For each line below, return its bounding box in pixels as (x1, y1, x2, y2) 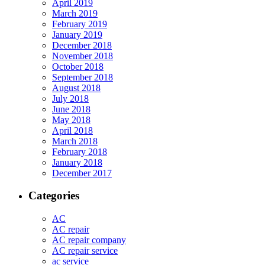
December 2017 (52, 167, 112, 178)
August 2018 (52, 82, 101, 93)
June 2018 (52, 104, 91, 114)
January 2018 (52, 157, 102, 167)
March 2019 (52, 8, 98, 18)
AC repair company (52, 235, 126, 245)
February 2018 (52, 146, 107, 157)
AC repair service (52, 245, 118, 256)
